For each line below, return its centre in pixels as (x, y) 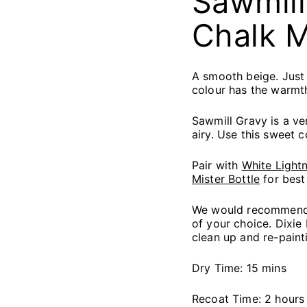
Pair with (217, 165)
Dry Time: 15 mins (239, 268)
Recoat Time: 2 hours (248, 299)
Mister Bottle (226, 179)
